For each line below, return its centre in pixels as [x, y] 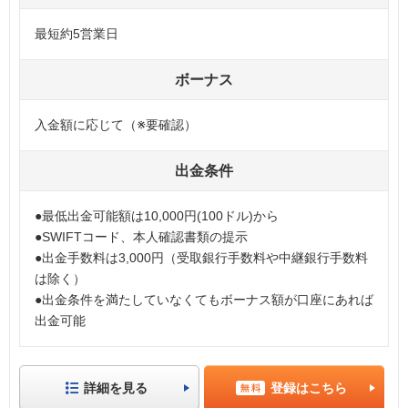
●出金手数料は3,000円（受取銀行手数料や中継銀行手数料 [201, 257]
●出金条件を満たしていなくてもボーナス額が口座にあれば [204, 299]
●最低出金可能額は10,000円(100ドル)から [157, 215]
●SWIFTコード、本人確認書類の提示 [141, 236]
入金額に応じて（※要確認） [116, 124]
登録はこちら [309, 388]
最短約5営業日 [76, 33]
